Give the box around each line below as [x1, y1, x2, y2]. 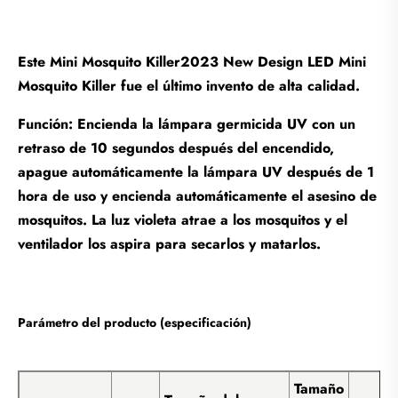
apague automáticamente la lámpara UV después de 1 [18, 161, 374, 182]
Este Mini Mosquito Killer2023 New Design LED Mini [18, 51, 366, 72]
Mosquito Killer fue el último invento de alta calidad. [18, 75, 360, 96]
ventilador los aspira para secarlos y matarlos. [18, 233, 321, 254]
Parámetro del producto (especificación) [18, 313, 251, 331]
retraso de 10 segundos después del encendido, [18, 137, 334, 158]
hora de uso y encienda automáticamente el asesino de [18, 185, 377, 206]
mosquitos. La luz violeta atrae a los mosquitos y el [18, 209, 347, 230]
